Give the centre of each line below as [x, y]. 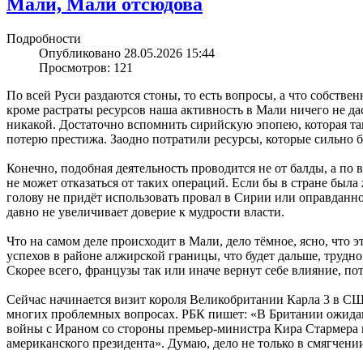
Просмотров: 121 [86, 67]
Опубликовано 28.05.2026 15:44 [127, 53]
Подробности [44, 38]
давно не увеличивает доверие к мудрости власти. [145, 211]
